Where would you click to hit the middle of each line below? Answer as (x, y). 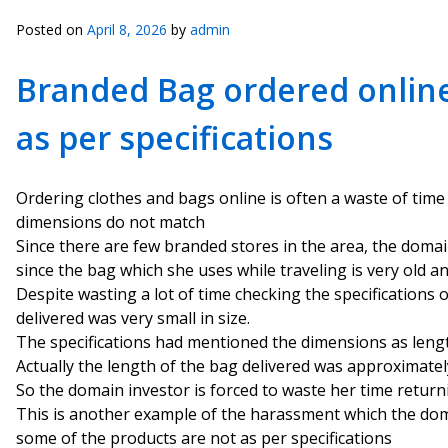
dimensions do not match (110, 222)
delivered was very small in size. (133, 318)
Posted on (51, 29)
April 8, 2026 (127, 29)
